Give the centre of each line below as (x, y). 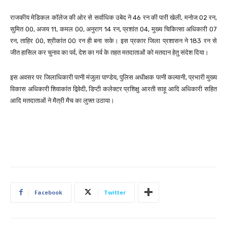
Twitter (115, 192)
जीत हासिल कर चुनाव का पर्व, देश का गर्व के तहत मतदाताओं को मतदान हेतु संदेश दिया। (109, 52)
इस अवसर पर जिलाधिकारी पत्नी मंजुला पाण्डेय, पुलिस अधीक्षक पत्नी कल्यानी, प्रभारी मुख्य (113, 77)
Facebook (48, 192)
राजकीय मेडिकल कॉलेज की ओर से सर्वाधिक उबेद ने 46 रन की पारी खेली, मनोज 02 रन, (113, 17)
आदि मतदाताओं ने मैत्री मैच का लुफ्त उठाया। (62, 100)
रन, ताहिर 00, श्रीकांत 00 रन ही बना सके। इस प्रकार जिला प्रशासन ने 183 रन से (113, 41)
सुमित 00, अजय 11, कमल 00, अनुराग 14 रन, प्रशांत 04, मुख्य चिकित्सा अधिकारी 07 (113, 29)
